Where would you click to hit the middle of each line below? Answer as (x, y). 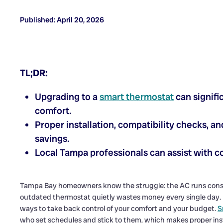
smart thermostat (137, 97)
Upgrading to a (67, 97)
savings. (52, 139)
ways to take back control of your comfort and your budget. (119, 209)
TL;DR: (34, 73)
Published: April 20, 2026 (62, 20)
